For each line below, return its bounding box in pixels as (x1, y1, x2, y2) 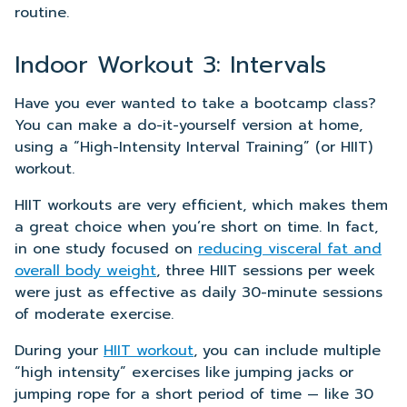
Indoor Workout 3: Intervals (15, 47, 326, 83)
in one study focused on (15, 238, 198, 260)
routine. (15, 2, 69, 24)
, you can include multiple (194, 340, 381, 362)
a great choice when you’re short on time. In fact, (15, 216, 378, 238)
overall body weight (15, 260, 156, 282)
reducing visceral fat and (198, 238, 382, 260)
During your (15, 340, 104, 362)
